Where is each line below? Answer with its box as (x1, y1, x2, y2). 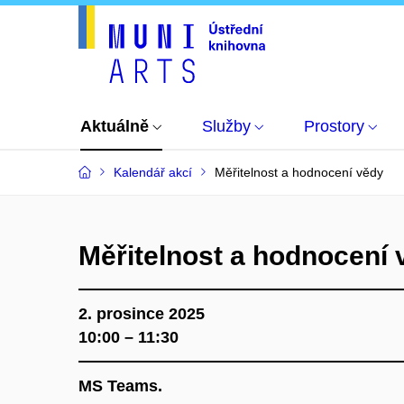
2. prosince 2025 (78, 305, 205, 323)
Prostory (304, 117, 364, 135)
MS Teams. (78, 377, 162, 395)
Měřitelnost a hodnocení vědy (215, 165, 383, 179)
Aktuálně (80, 117, 149, 135)
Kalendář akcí (114, 165, 192, 179)
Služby (202, 117, 251, 135)
